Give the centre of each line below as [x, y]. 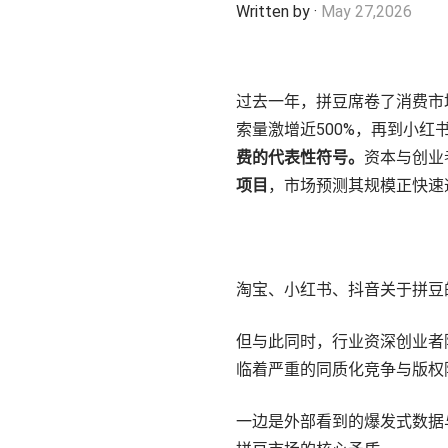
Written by [275, 11]
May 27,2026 [366, 11]
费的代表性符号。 [300, 157]
